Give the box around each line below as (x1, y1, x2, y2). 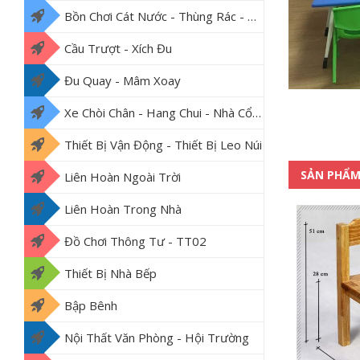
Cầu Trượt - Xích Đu (64, 40, 172, 57)
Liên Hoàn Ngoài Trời (64, 169, 181, 186)
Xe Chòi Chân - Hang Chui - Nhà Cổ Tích (64, 104, 252, 121)
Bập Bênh (64, 297, 117, 314)
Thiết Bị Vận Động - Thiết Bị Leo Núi (64, 137, 262, 153)
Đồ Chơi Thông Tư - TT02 (64, 233, 207, 250)
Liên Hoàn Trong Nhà (64, 201, 182, 218)
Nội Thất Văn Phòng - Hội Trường (64, 329, 249, 346)
